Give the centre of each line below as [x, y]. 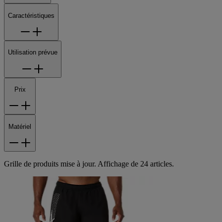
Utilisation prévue [33, 53]
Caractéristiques [31, 15]
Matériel [20, 126]
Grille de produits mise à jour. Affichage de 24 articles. [89, 164]
